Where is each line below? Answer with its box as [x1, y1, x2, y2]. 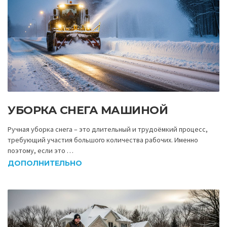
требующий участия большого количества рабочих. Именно [8, 135, 198, 144]
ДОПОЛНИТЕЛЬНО [8, 159, 82, 168]
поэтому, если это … [8, 145, 73, 155]
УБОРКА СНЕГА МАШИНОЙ [8, 103, 168, 117]
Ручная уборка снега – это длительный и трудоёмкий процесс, [8, 124, 208, 134]
